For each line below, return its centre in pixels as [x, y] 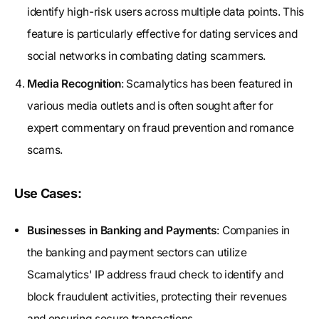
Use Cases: [48, 193]
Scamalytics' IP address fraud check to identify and [155, 274]
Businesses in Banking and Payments [122, 230]
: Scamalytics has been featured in [206, 83]
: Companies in [253, 230]
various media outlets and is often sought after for [150, 105]
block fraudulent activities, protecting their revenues [157, 296]
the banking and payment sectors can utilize [137, 252]
